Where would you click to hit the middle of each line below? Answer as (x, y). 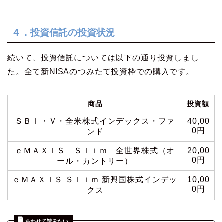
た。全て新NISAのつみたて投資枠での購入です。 (101, 71)
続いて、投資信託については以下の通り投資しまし (103, 57)
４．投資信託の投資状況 (63, 32)
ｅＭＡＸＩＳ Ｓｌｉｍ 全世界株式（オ (95, 150)
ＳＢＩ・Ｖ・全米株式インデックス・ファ (95, 121)
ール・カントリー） (95, 161)
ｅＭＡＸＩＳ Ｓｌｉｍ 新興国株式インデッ (95, 179)
